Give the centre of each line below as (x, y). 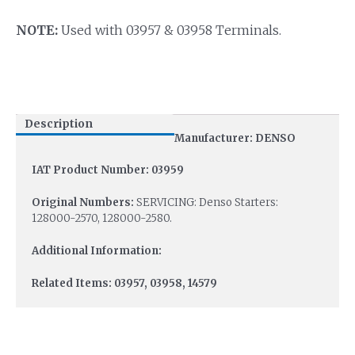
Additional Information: (97, 250)
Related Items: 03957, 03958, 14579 (124, 283)
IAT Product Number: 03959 (108, 170)
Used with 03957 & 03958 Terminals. (170, 30)
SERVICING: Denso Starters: (206, 203)
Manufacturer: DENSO (235, 138)
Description (58, 124)
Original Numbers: (83, 203)
